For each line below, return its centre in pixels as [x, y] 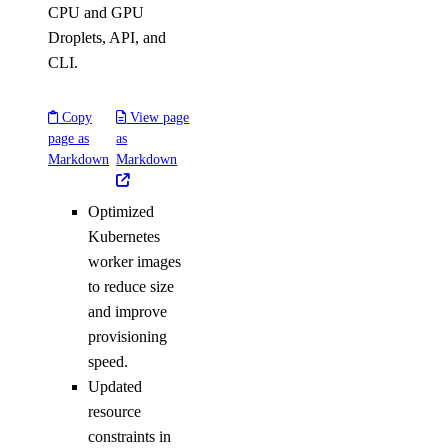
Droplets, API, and [107, 37]
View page [158, 117]
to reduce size [131, 286]
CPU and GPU [96, 12]
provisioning [127, 336]
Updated [115, 386]
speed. [108, 361]
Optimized [121, 211]
